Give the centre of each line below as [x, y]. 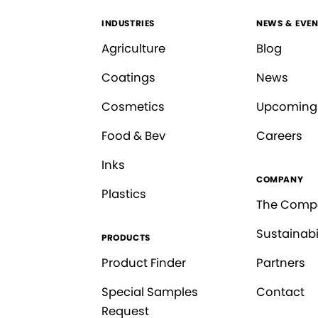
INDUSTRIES [128, 23]
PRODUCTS [126, 238]
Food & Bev [133, 136]
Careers [279, 136]
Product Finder [144, 263]
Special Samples [150, 292]
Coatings [128, 78]
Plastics [124, 194]
